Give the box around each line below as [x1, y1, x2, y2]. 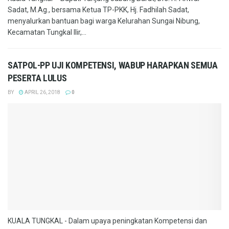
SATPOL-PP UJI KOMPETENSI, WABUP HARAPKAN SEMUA [8, 60, 218, 71]
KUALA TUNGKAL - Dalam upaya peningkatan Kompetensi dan [8, 217, 207, 225]
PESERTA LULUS [8, 73, 67, 83]
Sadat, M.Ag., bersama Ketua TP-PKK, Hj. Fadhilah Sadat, [8, 6, 189, 14]
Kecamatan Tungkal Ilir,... [8, 28, 86, 36]
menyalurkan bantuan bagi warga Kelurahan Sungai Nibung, [8, 17, 200, 25]
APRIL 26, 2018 [24, 89, 60, 95]
